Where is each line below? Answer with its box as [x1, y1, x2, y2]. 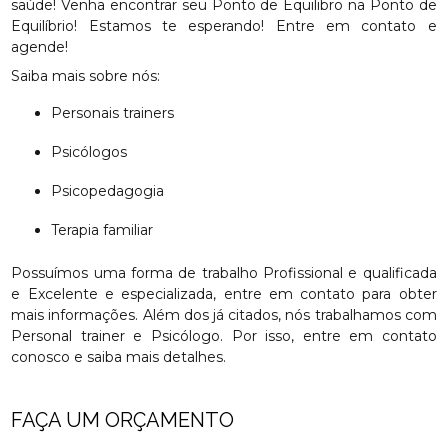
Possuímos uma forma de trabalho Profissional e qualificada [11, 264, 437, 282]
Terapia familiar [58, 221, 154, 239]
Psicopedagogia [62, 182, 165, 200]
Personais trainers [62, 104, 175, 122]
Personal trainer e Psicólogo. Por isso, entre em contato [11, 327, 437, 345]
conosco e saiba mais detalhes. [11, 348, 227, 366]
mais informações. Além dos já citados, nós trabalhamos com [11, 306, 437, 324]
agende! [11, 38, 69, 56]
